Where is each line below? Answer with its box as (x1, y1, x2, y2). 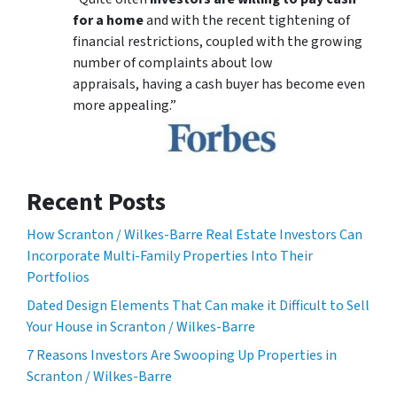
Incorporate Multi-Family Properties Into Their (27, 245, 313, 266)
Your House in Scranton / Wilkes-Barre (27, 316, 255, 337)
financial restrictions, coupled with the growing (73, 31, 362, 51)
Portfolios (27, 267, 90, 287)
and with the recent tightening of (144, 10, 350, 30)
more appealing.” (73, 95, 176, 115)
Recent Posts (27, 183, 166, 220)
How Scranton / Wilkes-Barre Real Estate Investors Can (27, 224, 362, 245)
